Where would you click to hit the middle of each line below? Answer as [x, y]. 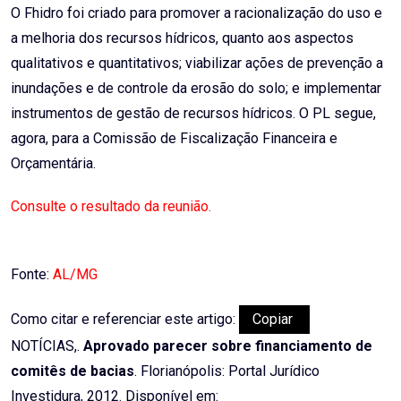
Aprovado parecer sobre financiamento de [228, 346]
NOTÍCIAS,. [47, 346]
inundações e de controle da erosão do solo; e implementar [196, 89]
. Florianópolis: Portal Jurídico [227, 371]
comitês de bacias [73, 371]
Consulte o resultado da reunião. [111, 207]
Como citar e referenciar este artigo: [125, 320]
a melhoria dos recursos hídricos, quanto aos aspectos [182, 38]
